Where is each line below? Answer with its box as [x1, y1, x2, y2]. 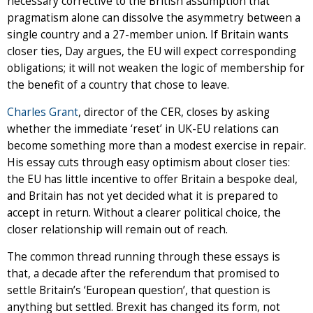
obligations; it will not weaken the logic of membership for [7, 60, 305, 75]
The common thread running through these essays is [7, 249, 280, 264]
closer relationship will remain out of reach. [7, 221, 231, 237]
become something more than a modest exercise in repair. [7, 138, 306, 153]
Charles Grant [7, 104, 78, 119]
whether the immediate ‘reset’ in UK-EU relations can [7, 121, 279, 136]
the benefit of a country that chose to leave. [7, 77, 232, 92]
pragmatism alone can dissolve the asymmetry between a [7, 10, 300, 25]
